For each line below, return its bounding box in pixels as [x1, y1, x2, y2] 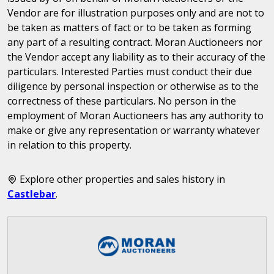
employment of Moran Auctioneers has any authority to [7, 108, 264, 122]
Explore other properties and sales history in [17, 172, 225, 186]
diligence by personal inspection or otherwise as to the [7, 79, 259, 93]
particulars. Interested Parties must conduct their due [7, 64, 252, 78]
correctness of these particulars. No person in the [7, 94, 236, 108]
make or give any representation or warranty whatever [7, 123, 260, 137]
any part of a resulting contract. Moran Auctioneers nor [7, 35, 262, 49]
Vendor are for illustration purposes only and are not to [7, 6, 264, 20]
